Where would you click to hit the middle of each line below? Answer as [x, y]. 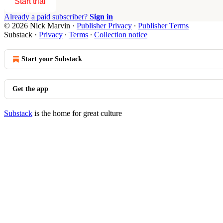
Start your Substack [52, 59]
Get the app [30, 89]
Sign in [101, 16]
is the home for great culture [77, 113]
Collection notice [121, 34]
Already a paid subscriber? [47, 16]
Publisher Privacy [104, 25]
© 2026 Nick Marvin [37, 25]
